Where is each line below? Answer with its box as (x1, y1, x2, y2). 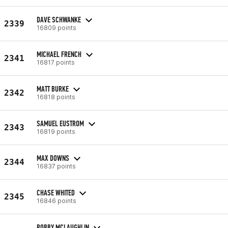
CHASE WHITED (37, 187, 75, 197)
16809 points (37, 23, 76, 32)
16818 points (37, 93, 75, 101)
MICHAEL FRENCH (37, 49, 81, 59)
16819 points (37, 127, 75, 135)
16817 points (37, 58, 75, 66)
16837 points (37, 162, 76, 170)
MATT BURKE (37, 83, 69, 94)
